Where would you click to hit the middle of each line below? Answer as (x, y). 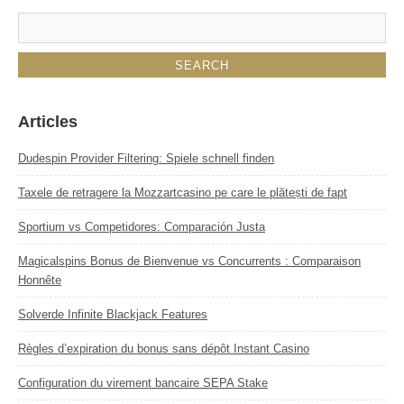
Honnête (40, 280)
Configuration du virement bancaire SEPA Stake (143, 383)
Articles (48, 122)
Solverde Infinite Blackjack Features (113, 315)
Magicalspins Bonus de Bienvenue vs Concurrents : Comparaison (189, 262)
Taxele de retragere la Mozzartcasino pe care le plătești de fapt (183, 193)
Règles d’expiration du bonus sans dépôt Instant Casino (164, 349)
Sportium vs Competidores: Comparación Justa (142, 227)
